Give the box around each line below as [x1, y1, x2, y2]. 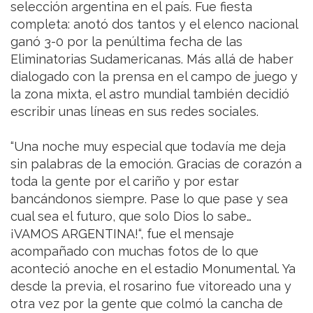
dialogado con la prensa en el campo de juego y [10, 69, 298, 85]
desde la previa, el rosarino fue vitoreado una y [10, 279, 291, 294]
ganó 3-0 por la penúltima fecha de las [10, 34, 242, 50]
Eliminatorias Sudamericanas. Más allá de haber [10, 52, 293, 67]
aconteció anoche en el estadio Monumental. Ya [10, 261, 296, 277]
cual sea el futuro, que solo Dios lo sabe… [10, 209, 252, 224]
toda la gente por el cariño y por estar [10, 174, 239, 189]
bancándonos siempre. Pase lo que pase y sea [10, 191, 288, 207]
